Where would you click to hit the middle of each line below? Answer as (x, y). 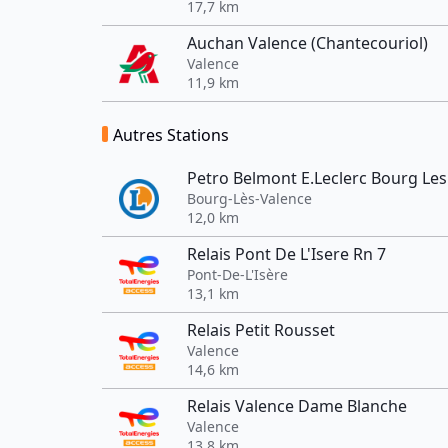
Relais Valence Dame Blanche (297, 406)
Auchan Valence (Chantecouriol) (307, 43)
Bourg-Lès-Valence (249, 198)
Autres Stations (171, 135)
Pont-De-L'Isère (237, 274)
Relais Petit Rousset (261, 330)
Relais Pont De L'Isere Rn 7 (286, 254)
